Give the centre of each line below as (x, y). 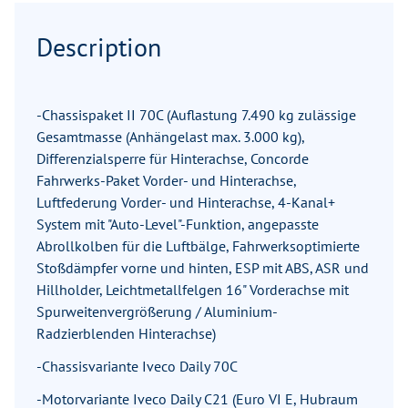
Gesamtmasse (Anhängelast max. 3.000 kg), (170, 137)
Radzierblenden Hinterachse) (126, 334)
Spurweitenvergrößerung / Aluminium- (157, 312)
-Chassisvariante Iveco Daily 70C (137, 367)
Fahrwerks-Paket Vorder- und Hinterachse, (166, 181)
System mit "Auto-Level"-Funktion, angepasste (178, 224)
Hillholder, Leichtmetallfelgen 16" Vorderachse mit (193, 290)
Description (99, 47)
